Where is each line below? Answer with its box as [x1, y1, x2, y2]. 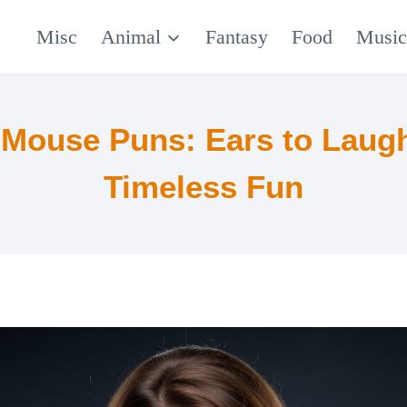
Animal [101, 25, 162, 48]
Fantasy [204, 25, 268, 48]
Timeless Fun [104, 169, 303, 204]
